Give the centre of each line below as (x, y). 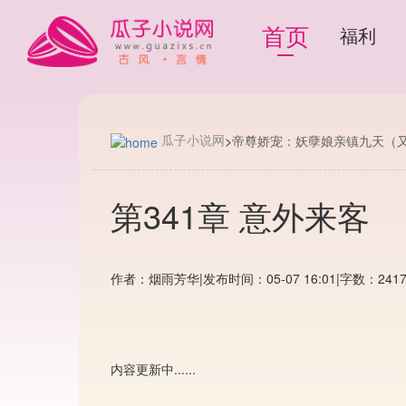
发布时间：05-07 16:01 (270, 278)
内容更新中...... (153, 368)
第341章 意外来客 (240, 215)
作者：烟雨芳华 (155, 278)
